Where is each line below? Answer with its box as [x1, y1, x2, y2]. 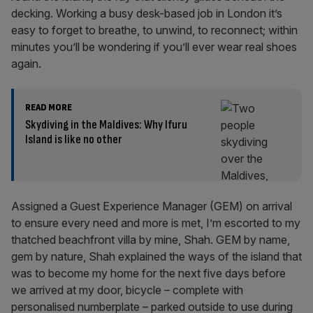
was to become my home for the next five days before [11, 266, 286, 280]
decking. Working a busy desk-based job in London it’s [11, 6, 282, 20]
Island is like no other [25, 132, 122, 147]
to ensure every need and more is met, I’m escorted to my [11, 216, 300, 230]
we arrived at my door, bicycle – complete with [11, 283, 243, 297]
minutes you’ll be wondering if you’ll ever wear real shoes [11, 40, 297, 54]
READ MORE [25, 101, 72, 113]
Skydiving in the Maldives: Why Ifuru [25, 117, 187, 132]
